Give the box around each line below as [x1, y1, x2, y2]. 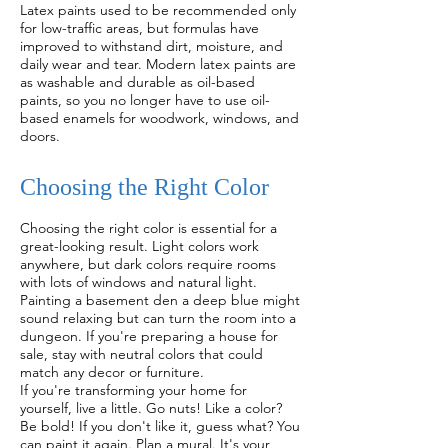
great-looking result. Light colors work [20, 237, 259, 255]
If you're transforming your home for [20, 381, 247, 399]
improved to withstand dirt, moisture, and [20, 37, 283, 55]
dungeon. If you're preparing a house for [20, 327, 278, 345]
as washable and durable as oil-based [20, 73, 255, 91]
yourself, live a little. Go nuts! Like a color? [20, 399, 282, 417]
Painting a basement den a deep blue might [20, 291, 300, 309]
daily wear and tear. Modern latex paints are [20, 55, 296, 73]
